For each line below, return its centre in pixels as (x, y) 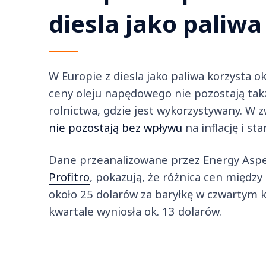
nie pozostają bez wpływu (115, 127)
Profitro (69, 176)
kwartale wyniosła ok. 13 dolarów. (135, 211)
